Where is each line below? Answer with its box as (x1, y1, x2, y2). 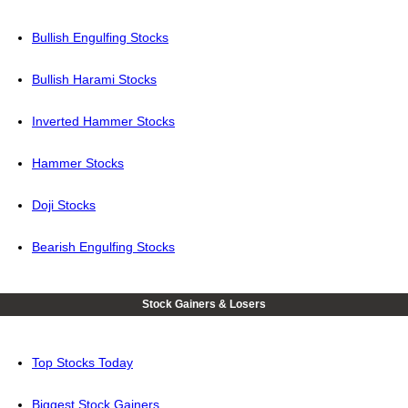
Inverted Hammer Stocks (32, 114, 175, 129)
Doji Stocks (32, 198, 96, 213)
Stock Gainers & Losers (142, 298, 266, 311)
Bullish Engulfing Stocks (32, 30, 168, 46)
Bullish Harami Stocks (32, 72, 157, 87)
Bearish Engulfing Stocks (32, 240, 175, 255)
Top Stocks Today (32, 355, 133, 371)
